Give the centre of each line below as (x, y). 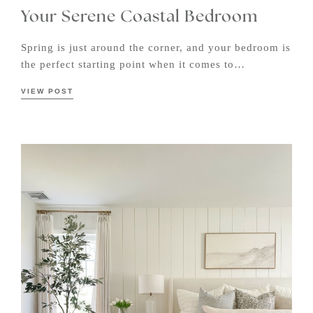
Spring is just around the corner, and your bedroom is (156, 48)
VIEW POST (47, 92)
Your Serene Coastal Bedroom (139, 17)
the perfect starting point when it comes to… (133, 65)
